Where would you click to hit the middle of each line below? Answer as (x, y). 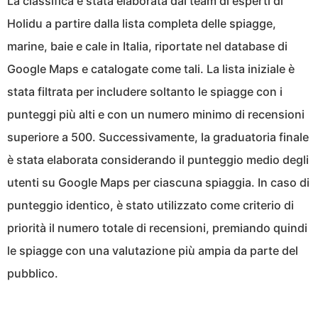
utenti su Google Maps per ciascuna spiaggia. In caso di (158, 182)
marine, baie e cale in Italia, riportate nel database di (147, 46)
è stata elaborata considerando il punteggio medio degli (158, 159)
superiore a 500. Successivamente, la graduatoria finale (158, 137)
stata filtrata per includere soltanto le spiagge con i (145, 91)
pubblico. (33, 273)
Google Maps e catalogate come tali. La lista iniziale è (151, 68)
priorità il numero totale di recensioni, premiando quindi (157, 227)
